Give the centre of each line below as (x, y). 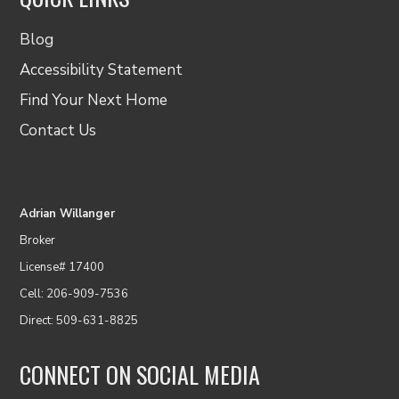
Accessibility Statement (102, 69)
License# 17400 (62, 267)
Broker (38, 240)
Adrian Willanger (68, 213)
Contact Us (58, 130)
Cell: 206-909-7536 (74, 293)
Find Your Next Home (94, 100)
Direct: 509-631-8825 (79, 320)
